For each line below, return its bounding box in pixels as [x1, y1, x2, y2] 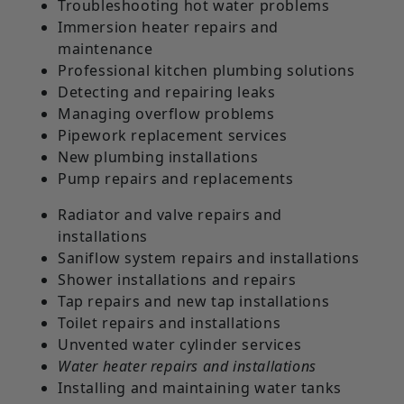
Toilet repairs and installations [58, 312, 281, 333]
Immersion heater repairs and [58, 16, 279, 37]
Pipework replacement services [58, 124, 288, 145]
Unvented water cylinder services [58, 334, 302, 354]
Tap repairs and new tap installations [58, 290, 330, 311]
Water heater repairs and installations [58, 355, 317, 376]
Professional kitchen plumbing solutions [58, 60, 355, 80]
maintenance [58, 38, 153, 59]
